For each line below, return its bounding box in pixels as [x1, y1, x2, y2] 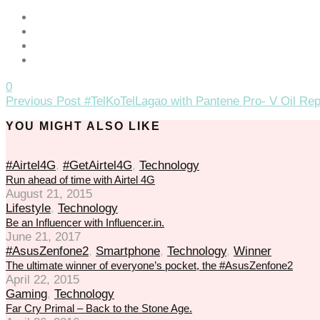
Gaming [6, 286, 47, 301]
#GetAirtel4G [63, 158, 132, 172]
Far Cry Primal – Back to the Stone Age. [6, 301, 192, 314]
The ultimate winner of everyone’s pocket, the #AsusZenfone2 [6, 259, 293, 271]
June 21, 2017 [6, 229, 81, 244]
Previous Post [6, 94, 81, 108]
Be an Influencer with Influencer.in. [6, 216, 164, 229]
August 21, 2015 [6, 186, 92, 201]
